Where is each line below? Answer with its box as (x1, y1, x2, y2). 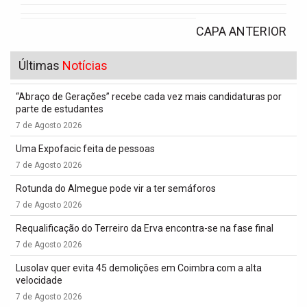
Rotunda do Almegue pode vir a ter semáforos (16, 183, 216, 195)
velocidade (16, 275, 62, 286)
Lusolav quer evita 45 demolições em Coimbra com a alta (16, 262, 262, 274)
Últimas (19, 58, 62, 73)
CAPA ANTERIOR (196, 24, 286, 39)
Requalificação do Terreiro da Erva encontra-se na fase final (16, 223, 273, 234)
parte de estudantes (16, 103, 103, 115)
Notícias (62, 58, 108, 73)
